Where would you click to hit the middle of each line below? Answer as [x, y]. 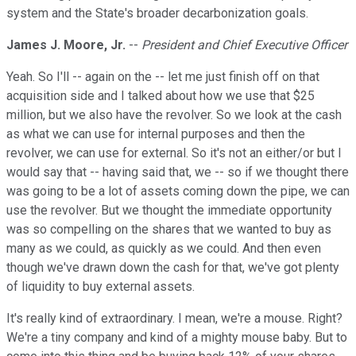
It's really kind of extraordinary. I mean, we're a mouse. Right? [174, 319]
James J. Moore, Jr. [66, 45]
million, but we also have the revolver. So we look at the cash [174, 115]
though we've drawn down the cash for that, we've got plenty [173, 268]
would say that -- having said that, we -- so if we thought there [178, 172]
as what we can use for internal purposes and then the [156, 134]
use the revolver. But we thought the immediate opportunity [169, 211]
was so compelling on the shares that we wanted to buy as [169, 230]
